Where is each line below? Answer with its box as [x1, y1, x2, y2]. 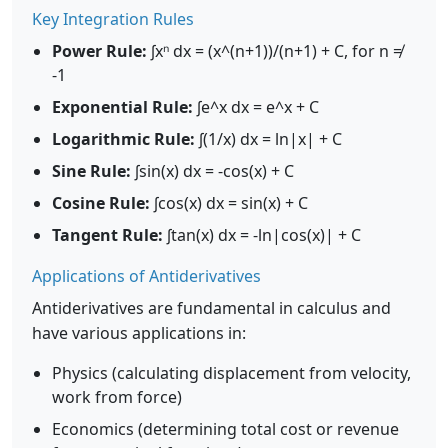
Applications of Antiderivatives [32, 265, 261, 287]
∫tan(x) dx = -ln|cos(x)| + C [163, 224, 361, 246]
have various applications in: [32, 322, 246, 344]
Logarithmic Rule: [52, 128, 195, 150]
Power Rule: [52, 40, 147, 62]
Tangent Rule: [52, 224, 163, 246]
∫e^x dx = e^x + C [193, 96, 319, 118]
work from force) [52, 386, 182, 408]
